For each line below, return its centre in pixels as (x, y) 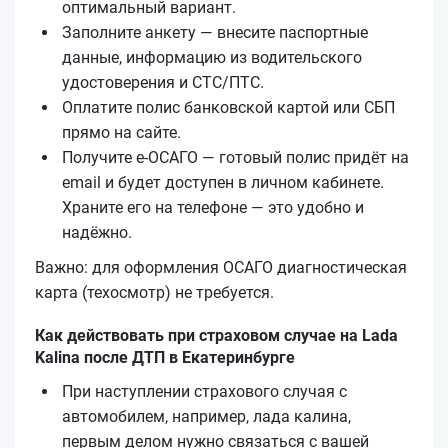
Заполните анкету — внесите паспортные (215, 32)
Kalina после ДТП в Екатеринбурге (165, 357)
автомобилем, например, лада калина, (206, 416)
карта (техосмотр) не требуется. (154, 292)
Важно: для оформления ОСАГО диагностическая (221, 267)
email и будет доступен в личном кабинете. (223, 182)
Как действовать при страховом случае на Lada (216, 335)
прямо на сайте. (121, 132)
